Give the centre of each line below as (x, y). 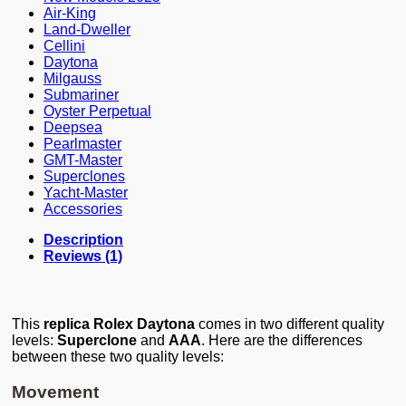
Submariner (81, 95)
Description (83, 240)
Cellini (64, 46)
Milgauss (72, 79)
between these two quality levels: (118, 357)
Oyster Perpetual (97, 111)
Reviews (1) (83, 256)
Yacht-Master (86, 193)
